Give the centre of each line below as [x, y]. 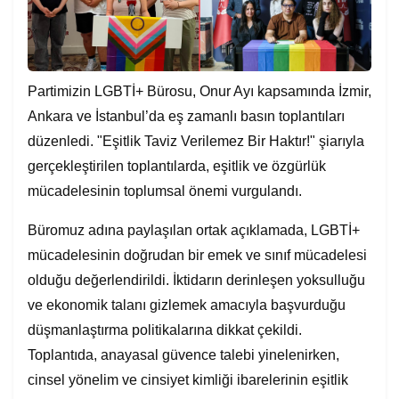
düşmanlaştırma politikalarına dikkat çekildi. [165, 330]
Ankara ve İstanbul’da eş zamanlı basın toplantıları [186, 116]
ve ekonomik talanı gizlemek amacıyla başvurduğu [187, 305]
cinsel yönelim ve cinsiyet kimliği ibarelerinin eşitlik [188, 380]
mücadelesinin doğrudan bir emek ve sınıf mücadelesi [197, 255]
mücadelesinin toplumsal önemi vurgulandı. [165, 191]
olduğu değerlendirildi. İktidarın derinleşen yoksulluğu [196, 280]
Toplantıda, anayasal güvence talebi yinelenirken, [183, 355]
